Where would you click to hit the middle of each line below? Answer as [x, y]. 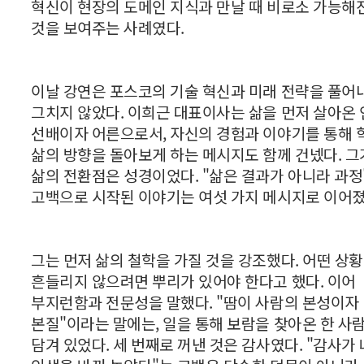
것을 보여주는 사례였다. [110, 28]
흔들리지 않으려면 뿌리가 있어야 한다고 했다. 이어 [193, 282]
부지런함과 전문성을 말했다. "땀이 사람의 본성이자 [195, 303]
